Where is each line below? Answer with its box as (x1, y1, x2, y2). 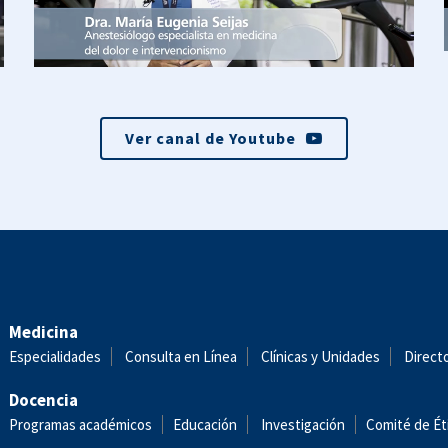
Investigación (261, 415, 345, 434)
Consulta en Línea (125, 347, 237, 366)
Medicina (9, 321, 78, 343)
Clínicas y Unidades (261, 347, 380, 366)
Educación (173, 415, 237, 434)
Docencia (9, 389, 78, 411)
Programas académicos (9, 415, 152, 434)
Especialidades (9, 347, 101, 366)
